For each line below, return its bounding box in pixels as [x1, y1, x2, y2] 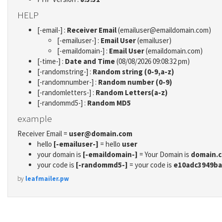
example [17, 112, 52, 124]
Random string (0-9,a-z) [93, 67, 174, 77]
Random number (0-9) [98, 77, 172, 87]
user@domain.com [69, 129, 132, 139]
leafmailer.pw [25, 174, 69, 183]
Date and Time [65, 56, 115, 66]
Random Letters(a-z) [96, 88, 167, 98]
